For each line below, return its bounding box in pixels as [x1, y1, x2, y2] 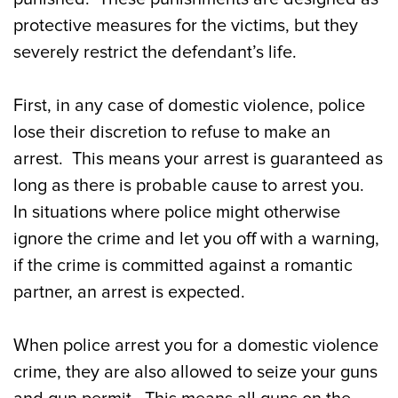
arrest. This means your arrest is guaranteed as [13, 148, 383, 170]
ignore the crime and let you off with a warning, [13, 228, 379, 250]
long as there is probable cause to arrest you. [13, 175, 369, 196]
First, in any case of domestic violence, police [13, 95, 365, 116]
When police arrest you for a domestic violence [13, 335, 378, 356]
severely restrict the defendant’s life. [13, 42, 297, 63]
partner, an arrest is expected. [13, 282, 245, 303]
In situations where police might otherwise [13, 202, 340, 223]
